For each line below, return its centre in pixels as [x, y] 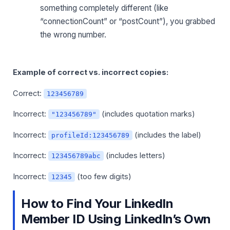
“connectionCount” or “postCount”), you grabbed [128, 21]
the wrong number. [73, 34]
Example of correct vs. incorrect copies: [91, 72]
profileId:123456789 [91, 135]
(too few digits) [103, 176]
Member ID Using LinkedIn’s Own [116, 219]
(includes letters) [135, 156]
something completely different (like [104, 8]
